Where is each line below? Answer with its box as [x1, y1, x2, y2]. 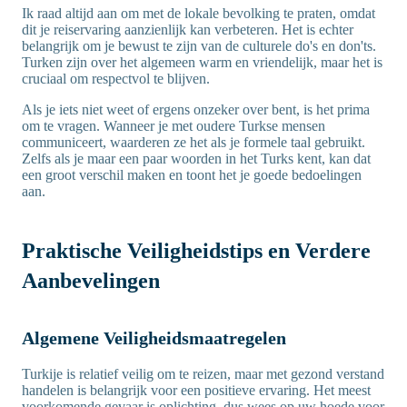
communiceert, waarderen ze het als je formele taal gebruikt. [22, 134, 365, 151]
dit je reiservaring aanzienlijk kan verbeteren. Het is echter [22, 22, 353, 38]
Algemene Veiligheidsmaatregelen [22, 328, 286, 349]
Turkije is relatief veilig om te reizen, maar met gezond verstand [22, 366, 384, 382]
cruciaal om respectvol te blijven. [22, 71, 213, 87]
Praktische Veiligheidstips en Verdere [22, 239, 371, 263]
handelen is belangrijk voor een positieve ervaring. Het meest [22, 382, 371, 399]
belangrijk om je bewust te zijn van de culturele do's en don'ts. [22, 38, 376, 55]
